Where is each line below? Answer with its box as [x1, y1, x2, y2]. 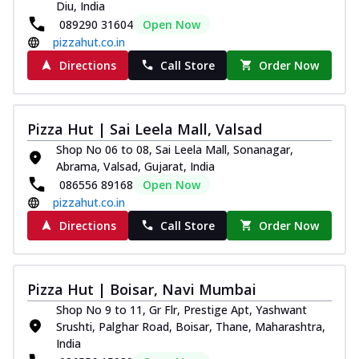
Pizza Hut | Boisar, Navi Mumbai [27, 279, 256, 299]
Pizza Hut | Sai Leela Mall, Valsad [27, 119, 262, 139]
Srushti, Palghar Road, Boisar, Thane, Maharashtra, [56, 318, 325, 334]
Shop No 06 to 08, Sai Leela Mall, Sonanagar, [56, 141, 293, 157]
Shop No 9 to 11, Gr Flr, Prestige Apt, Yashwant [56, 301, 307, 317]
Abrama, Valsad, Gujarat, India [56, 158, 215, 174]
